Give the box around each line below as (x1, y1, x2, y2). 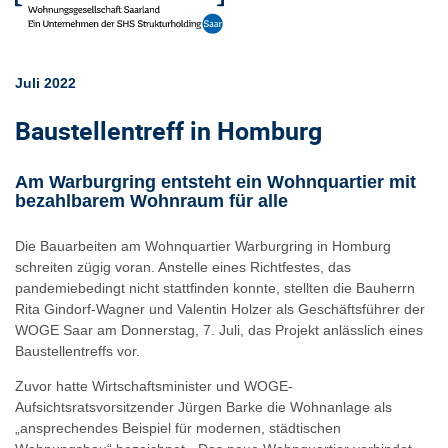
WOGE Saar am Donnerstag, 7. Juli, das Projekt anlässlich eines (15, 321, 423, 338)
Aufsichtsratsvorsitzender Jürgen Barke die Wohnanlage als (15, 399, 392, 416)
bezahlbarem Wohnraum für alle (15, 190, 288, 211)
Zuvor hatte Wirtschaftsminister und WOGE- (15, 378, 293, 395)
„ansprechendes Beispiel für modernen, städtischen (15, 420, 341, 437)
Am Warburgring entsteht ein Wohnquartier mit (15, 171, 416, 192)
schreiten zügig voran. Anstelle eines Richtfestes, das (15, 258, 351, 275)
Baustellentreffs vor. (15, 342, 140, 359)
